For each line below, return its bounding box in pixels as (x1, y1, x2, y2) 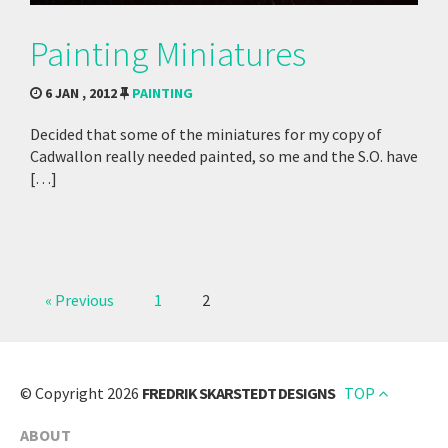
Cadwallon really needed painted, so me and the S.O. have (30, 146, 418, 166)
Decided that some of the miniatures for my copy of (30, 124, 382, 144)
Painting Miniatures (30, 32, 306, 76)
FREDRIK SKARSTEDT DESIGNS (142, 383, 335, 403)
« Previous (45, 290, 114, 310)
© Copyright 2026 (20, 383, 142, 403)
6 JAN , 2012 (42, 84, 120, 102)
